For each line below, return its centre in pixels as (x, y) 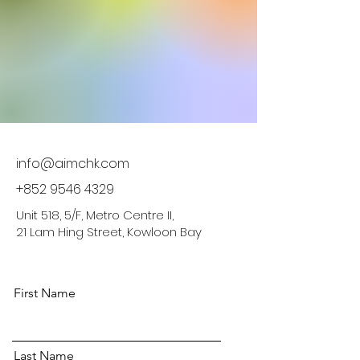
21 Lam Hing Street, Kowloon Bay (109, 232)
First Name (45, 293)
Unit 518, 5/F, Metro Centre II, (95, 215)
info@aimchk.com (73, 164)
